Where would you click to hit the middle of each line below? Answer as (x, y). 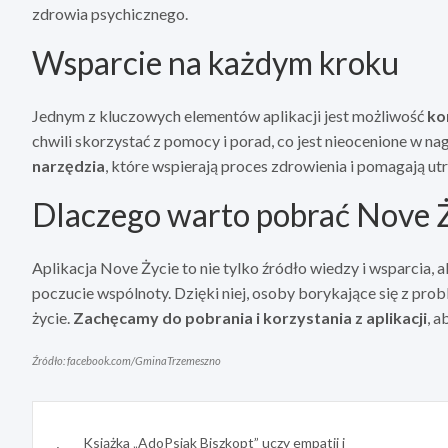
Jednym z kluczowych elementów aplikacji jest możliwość (229, 116)
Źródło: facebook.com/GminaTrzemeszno (126, 361)
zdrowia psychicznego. (110, 14)
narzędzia (68, 166)
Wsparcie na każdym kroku (215, 63)
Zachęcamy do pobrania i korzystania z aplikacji (250, 318)
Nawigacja (104, 421)
